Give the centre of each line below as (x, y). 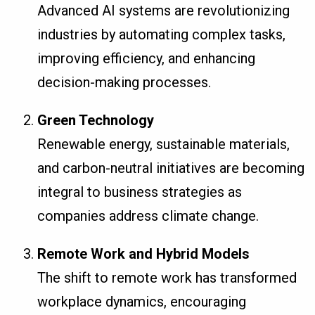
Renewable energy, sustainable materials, (164, 144)
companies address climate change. (148, 216)
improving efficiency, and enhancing (147, 58)
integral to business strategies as (140, 192)
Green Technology (96, 120)
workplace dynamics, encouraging (142, 301)
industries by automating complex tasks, (162, 34)
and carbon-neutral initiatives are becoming (171, 168)
